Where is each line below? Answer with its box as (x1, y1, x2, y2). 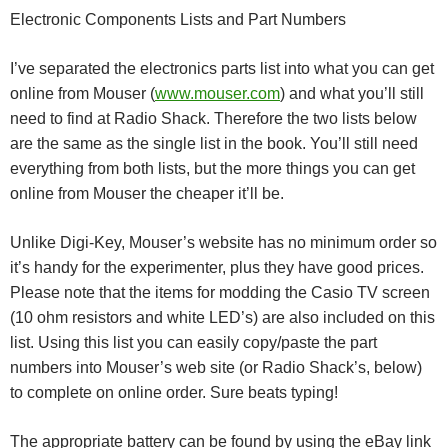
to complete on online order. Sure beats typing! (10, 384, 338, 401)
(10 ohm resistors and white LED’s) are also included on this (10, 309, 435, 326)
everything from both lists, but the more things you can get (10, 160, 415, 177)
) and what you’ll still (280, 85, 424, 102)
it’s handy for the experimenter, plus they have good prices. (10, 259, 424, 276)
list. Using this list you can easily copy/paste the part (10, 334, 377, 351)
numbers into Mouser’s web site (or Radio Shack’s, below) (10, 359, 422, 376)
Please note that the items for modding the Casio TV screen (10, 284, 430, 301)
